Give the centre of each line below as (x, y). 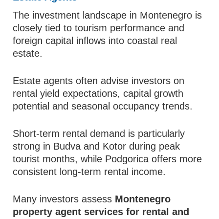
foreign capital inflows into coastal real (95, 41)
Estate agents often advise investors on (99, 81)
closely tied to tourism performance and (99, 28)
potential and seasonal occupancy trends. (103, 106)
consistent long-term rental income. (89, 172)
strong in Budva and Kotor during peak (97, 146)
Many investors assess (64, 199)
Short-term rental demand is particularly (99, 133)
